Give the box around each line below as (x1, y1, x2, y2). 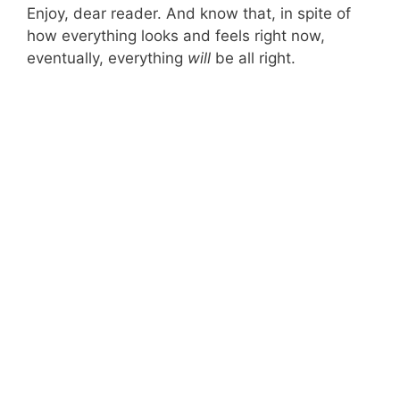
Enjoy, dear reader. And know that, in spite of (27, 4, 351, 22)
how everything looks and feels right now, (27, 26, 325, 45)
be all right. (211, 48, 296, 67)
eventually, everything (27, 48, 187, 67)
